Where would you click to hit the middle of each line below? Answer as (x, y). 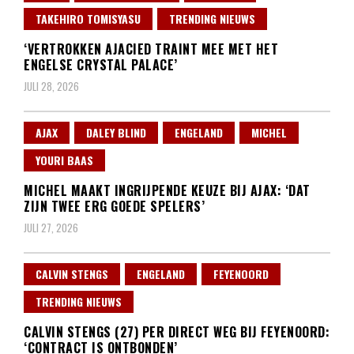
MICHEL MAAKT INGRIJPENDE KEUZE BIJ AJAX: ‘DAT (167, 191)
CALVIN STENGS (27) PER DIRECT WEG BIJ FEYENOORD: (177, 332)
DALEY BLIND (116, 133)
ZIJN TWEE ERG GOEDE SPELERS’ (114, 207)
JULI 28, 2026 (51, 87)
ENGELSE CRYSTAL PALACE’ (101, 65)
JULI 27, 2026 (51, 228)
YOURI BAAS (64, 160)
